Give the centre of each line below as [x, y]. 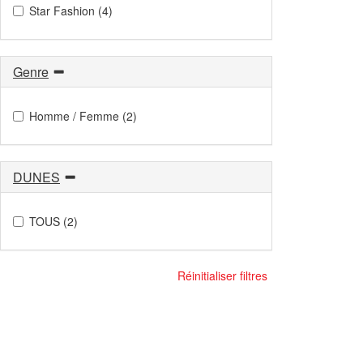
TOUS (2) [53, 221]
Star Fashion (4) [71, 10]
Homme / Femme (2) [83, 115]
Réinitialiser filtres [222, 275]
